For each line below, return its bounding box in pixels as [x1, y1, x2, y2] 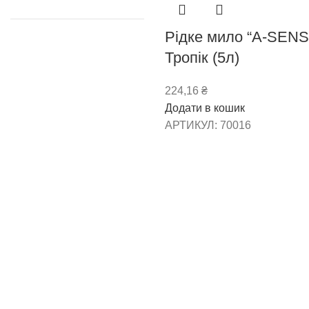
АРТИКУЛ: [165, 119, 220, 131]
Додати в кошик [165, 101, 245, 114]
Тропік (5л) [165, 48, 239, 66]
